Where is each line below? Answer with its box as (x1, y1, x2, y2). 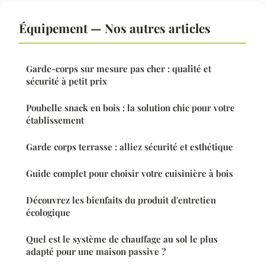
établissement (26, 114, 84, 127)
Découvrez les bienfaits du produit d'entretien (26, 194, 216, 206)
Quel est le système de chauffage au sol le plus (26, 233, 218, 245)
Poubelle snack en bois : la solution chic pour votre (26, 102, 235, 114)
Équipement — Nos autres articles (19, 20, 211, 37)
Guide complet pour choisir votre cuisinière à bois (26, 167, 233, 180)
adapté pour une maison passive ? (26, 245, 166, 258)
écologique (26, 206, 70, 219)
